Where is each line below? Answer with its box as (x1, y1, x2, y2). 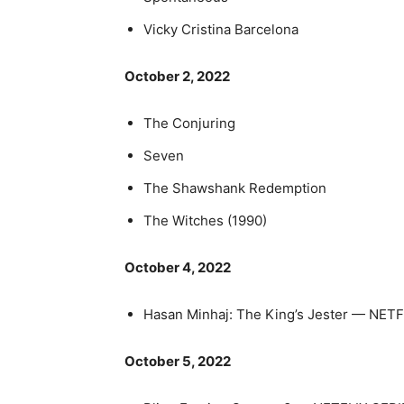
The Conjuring (143, 114, 235, 132)
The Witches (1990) (143, 211, 267, 229)
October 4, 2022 (124, 258, 231, 276)
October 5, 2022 (124, 352, 231, 370)
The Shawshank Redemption (143, 179, 326, 197)
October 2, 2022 (124, 67, 230, 85)
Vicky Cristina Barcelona (143, 20, 298, 38)
